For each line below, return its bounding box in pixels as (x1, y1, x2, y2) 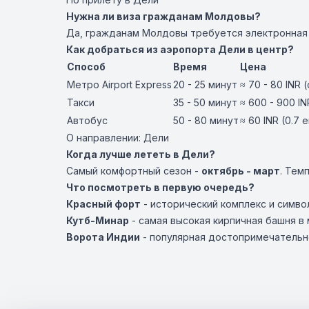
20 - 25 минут (173, 79, 237, 90)
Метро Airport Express (67, 79, 172, 90)
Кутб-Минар (66, 215, 129, 226)
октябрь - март (201, 165, 280, 177)
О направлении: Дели (66, 132, 169, 143)
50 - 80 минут (173, 114, 239, 126)
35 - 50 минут (173, 97, 237, 108)
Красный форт (66, 198, 141, 210)
